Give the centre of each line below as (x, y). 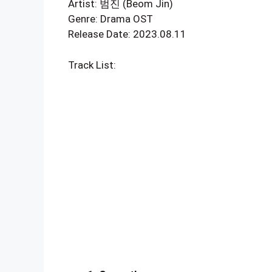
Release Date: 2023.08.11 (127, 34)
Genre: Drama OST (110, 19)
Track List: (92, 65)
